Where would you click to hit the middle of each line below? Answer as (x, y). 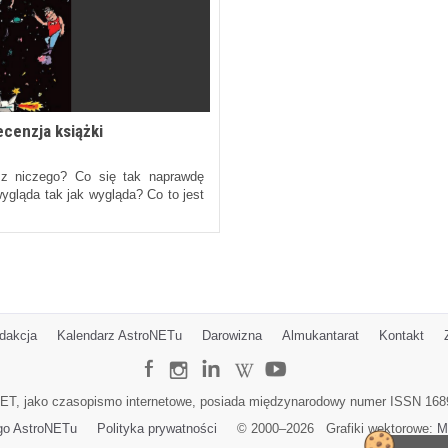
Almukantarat (320, 336)
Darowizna (231, 336)
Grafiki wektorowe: (375, 429)
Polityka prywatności (157, 429)
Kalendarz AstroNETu (119, 336)
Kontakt (401, 336)
